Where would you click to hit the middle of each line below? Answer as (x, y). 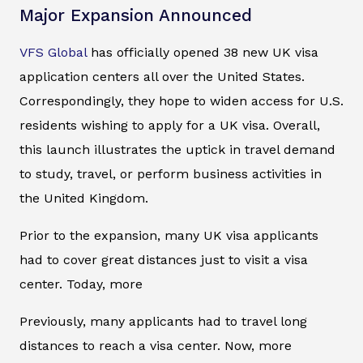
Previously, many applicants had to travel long (163, 321)
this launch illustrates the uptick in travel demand (177, 149)
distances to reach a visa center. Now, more (156, 345)
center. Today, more (81, 284)
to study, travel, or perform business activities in (171, 173)
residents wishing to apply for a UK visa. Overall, (170, 125)
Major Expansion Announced (136, 15)
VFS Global (53, 52)
